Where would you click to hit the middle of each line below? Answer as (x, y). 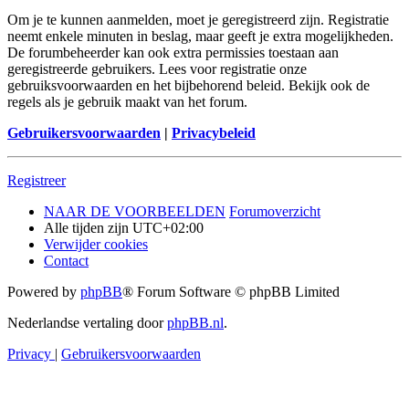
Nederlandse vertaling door (87, 323)
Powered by (44, 292)
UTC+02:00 (168, 228)
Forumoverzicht (275, 212)
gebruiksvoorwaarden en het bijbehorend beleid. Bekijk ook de (189, 86)
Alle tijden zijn (88, 228)
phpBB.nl (195, 323)
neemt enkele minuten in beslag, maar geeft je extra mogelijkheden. (200, 37)
